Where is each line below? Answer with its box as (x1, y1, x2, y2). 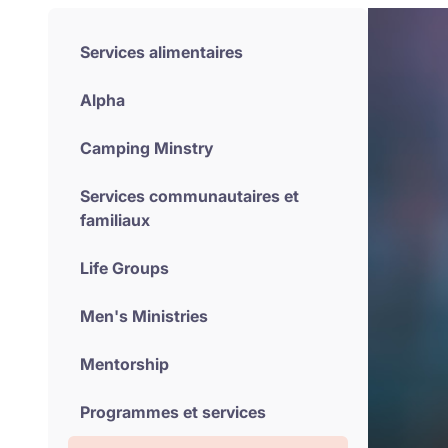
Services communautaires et (80, 186, 299, 206)
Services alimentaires (80, 42, 243, 62)
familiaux (80, 210, 150, 230)
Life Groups (80, 258, 169, 278)
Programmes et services (80, 402, 266, 422)
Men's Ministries (80, 306, 208, 326)
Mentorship (80, 354, 169, 374)
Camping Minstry (80, 138, 213, 158)
